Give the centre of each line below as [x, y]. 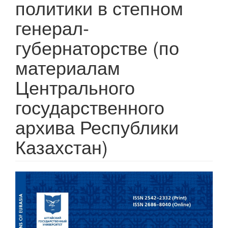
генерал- [52, 27]
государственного [90, 107]
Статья [40, 179]
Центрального [75, 87]
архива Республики [97, 126]
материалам [68, 67]
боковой [44, 196]
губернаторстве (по [97, 47]
